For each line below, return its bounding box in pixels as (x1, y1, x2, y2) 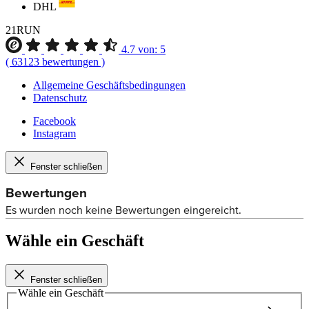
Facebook (33, 114, 76, 127)
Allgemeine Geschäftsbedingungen (33, 79, 186, 91)
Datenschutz (33, 91, 87, 103)
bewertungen (39, 55, 99, 68)
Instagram (33, 127, 76, 139)
